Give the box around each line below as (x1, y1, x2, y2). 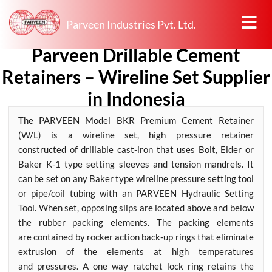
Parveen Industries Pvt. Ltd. (66, 18, 196, 31)
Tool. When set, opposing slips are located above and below (18, 202, 254, 213)
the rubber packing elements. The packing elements (18, 217, 254, 228)
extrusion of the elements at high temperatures (18, 246, 254, 257)
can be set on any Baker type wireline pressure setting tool (18, 173, 254, 184)
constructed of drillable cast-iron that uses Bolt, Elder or (18, 144, 254, 155)
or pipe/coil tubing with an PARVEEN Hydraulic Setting (18, 188, 254, 199)
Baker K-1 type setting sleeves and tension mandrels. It (18, 158, 254, 169)
